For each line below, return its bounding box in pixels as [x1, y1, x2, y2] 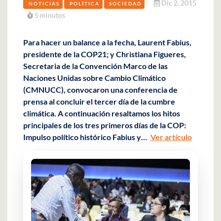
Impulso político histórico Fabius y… [23, 132, 148, 142]
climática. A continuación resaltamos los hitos [23, 108, 180, 118]
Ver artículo [150, 132, 192, 142]
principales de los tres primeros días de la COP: [23, 120, 186, 130]
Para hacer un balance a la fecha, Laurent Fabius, [23, 37, 191, 47]
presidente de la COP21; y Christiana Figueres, [23, 49, 186, 59]
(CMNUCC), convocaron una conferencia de [23, 84, 178, 94]
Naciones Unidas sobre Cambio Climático [23, 73, 166, 82]
